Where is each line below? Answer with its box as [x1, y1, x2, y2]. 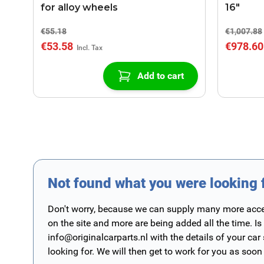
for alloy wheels [41, 2, 118, 13]
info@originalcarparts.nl [48, 232, 148, 243]
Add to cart [137, 70, 184, 81]
